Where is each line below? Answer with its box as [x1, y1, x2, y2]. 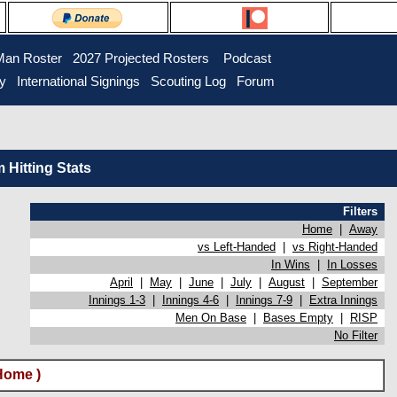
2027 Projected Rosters [72, 51, 209, 66]
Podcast [222, 51, 271, 66]
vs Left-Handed [198, 240, 276, 253]
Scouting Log [150, 74, 226, 89]
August [269, 276, 305, 289]
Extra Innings [309, 293, 378, 307]
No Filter [334, 329, 378, 342]
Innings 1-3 [89, 293, 145, 307]
